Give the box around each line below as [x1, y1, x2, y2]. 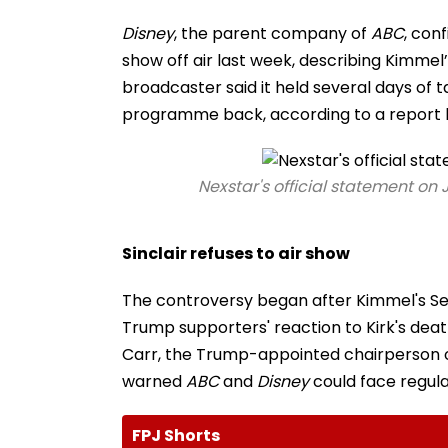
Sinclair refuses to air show [122, 241, 350, 265]
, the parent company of [174, 21, 371, 45]
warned [122, 369, 186, 393]
